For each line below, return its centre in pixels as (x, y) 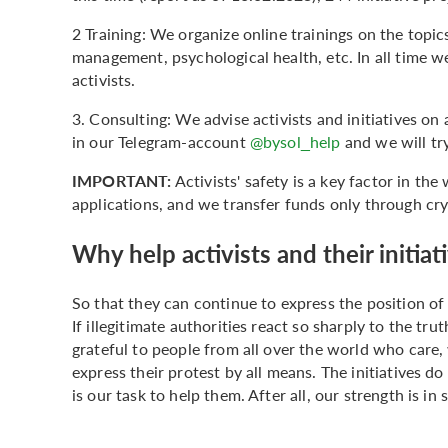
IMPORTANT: (122, 180)
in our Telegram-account (161, 141)
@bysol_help (295, 141)
